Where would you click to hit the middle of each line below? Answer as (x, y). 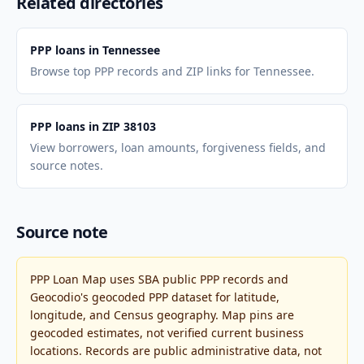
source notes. (67, 165)
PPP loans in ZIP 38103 (93, 126)
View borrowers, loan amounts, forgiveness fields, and (178, 147)
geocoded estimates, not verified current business (167, 333)
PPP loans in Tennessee (95, 50)
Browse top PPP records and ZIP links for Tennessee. (172, 71)
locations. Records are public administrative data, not (176, 351)
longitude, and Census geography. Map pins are (162, 315)
